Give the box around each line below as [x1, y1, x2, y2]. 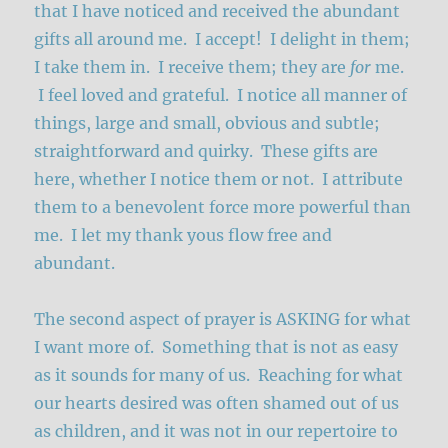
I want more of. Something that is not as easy [34, 337, 399, 358]
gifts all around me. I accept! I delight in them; [34, 29, 411, 50]
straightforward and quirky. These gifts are [34, 141, 379, 162]
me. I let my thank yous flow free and [34, 225, 333, 246]
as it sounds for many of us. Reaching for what [34, 365, 404, 386]
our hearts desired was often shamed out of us [34, 393, 400, 414]
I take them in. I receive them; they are [34, 57, 351, 78]
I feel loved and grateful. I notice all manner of [34, 85, 408, 106]
